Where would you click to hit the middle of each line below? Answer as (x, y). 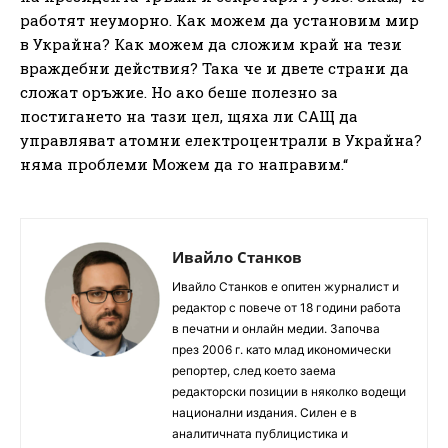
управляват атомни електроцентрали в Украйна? (221, 140)
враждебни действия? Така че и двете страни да (214, 68)
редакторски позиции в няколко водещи (289, 392)
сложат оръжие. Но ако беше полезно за (179, 92)
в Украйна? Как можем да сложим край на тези (211, 44)
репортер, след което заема (254, 371)
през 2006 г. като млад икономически (281, 350)
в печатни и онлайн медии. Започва (276, 329)
